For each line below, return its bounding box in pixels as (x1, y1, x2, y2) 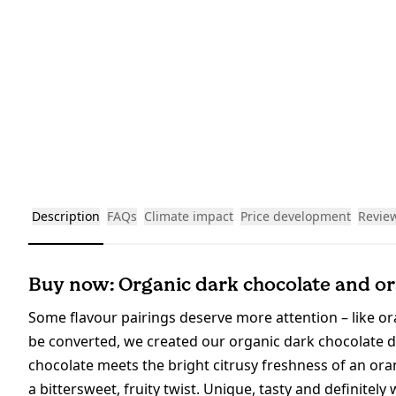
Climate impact (144, 208, 233, 225)
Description (32, 208, 100, 225)
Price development (240, 208, 351, 225)
